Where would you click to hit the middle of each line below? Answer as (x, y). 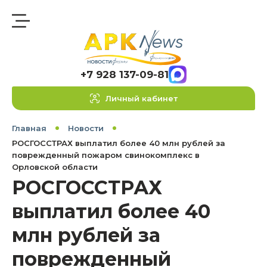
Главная (29, 128)
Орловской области (55, 167)
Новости (86, 128)
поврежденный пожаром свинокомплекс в (106, 155)
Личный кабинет (141, 98)
